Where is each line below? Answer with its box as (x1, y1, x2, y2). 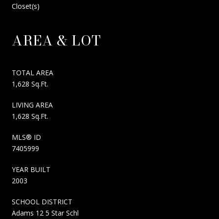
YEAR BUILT (12, 164, 50, 174)
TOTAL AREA (12, 67, 53, 77)
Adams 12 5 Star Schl (12, 208, 79, 218)
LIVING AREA (12, 100, 53, 109)
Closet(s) (12, 1, 40, 11)
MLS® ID (12, 132, 41, 142)
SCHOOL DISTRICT (12, 197, 72, 206)
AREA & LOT (12, 29, 101, 51)
